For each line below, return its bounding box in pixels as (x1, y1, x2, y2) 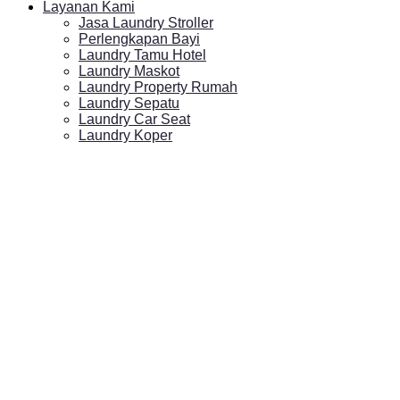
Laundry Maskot (79, 62, 179, 79)
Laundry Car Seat (79, 111, 190, 127)
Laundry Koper (79, 127, 172, 143)
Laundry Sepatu (79, 95, 179, 111)
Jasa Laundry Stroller (79, 14, 213, 30)
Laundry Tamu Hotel (79, 46, 206, 62)
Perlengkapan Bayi (79, 30, 200, 46)
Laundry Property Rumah (79, 79, 237, 95)
